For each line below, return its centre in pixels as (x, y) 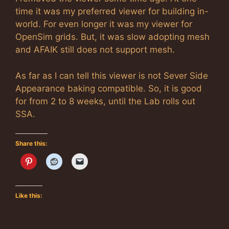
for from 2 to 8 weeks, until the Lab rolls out (105, 101)
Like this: (29, 196)
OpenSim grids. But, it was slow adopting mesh (112, 37)
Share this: (31, 143)
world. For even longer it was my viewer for (104, 24)
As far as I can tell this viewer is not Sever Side (112, 75)
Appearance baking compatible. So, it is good (109, 88)
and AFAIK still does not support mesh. (95, 50)
